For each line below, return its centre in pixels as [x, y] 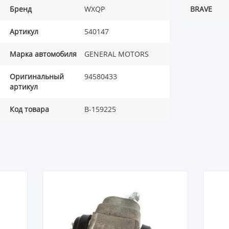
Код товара [29, 109]
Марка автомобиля [43, 54]
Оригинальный [37, 77]
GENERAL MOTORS [117, 54]
